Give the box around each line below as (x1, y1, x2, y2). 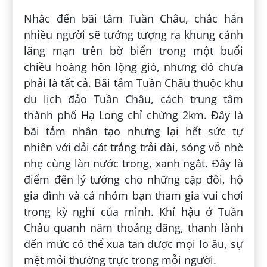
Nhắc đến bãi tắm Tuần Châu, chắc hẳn (24, 11, 243, 26)
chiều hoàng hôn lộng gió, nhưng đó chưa (24, 59, 243, 74)
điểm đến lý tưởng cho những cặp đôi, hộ (24, 172, 243, 187)
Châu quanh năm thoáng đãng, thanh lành (24, 220, 243, 235)
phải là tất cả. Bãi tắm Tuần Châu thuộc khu (24, 75, 243, 90)
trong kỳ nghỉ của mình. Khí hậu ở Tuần (24, 204, 243, 219)
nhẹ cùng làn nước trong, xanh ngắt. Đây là (24, 156, 243, 170)
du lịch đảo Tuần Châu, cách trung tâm (24, 91, 243, 106)
